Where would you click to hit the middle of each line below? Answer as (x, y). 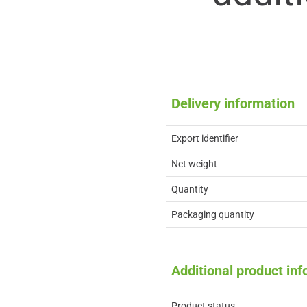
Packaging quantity (213, 214)
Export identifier (205, 138)
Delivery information (233, 103)
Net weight (194, 164)
